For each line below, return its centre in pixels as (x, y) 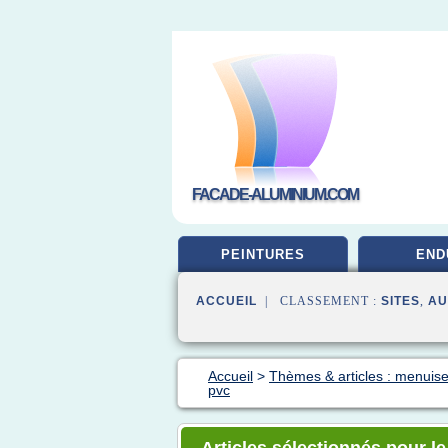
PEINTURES (263, 254)
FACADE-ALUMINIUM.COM (275, 194)
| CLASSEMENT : (319, 301)
